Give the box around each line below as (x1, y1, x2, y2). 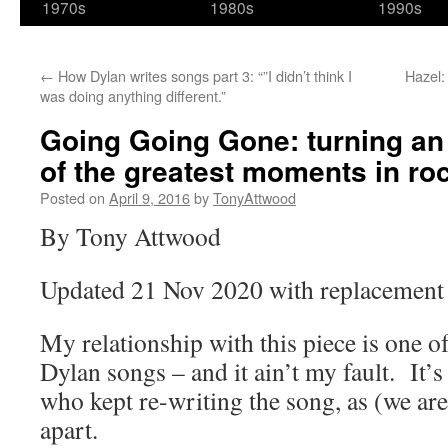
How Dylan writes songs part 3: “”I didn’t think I (54, 65, 352, 86)
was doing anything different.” (40, 85, 226, 106)
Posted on (40, 187, 105, 208)
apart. (40, 412, 98, 446)
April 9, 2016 (109, 187, 190, 208)
